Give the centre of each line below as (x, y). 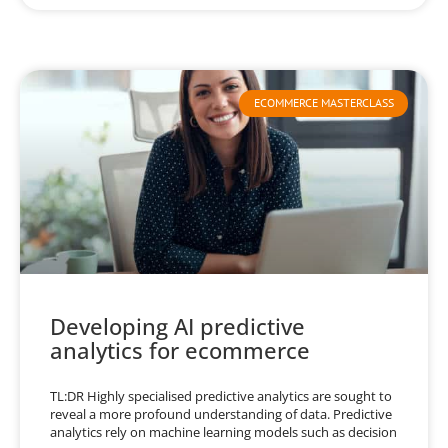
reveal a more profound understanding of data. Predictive (221, 414)
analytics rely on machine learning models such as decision (223, 432)
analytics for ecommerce (180, 350)
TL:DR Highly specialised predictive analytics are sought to (221, 396)
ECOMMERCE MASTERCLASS (323, 103)
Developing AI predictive (177, 326)
